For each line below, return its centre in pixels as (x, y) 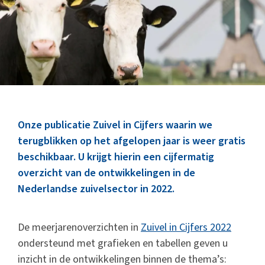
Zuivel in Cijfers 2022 (186, 228)
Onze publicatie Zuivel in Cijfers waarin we (115, 125)
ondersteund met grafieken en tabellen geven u (123, 244)
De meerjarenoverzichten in (79, 228)
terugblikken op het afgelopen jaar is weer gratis (132, 141)
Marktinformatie (52, 9)
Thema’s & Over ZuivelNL (68, 40)
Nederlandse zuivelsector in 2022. (96, 189)
